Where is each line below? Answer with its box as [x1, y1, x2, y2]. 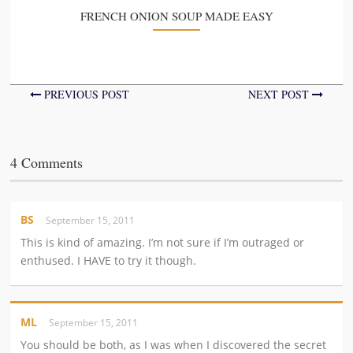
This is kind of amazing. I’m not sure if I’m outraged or [20, 235, 305, 251]
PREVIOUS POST [41, 86, 130, 102]
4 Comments [10, 152, 84, 172]
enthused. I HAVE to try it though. [20, 253, 197, 269]
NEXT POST [247, 86, 312, 102]
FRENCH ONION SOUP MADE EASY [80, 7, 273, 24]
